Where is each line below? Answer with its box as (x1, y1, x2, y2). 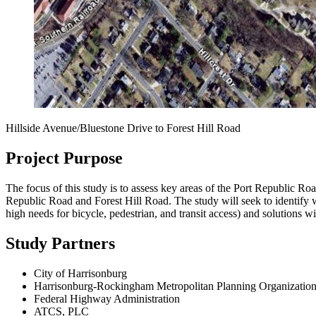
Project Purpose (6, 148, 123, 167)
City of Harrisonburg (34, 267, 127, 279)
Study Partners (6, 233, 115, 253)
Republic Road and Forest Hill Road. (6, 194, 171, 207)
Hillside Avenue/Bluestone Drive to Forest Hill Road (6, 121, 241, 134)
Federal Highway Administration (34, 292, 180, 305)
